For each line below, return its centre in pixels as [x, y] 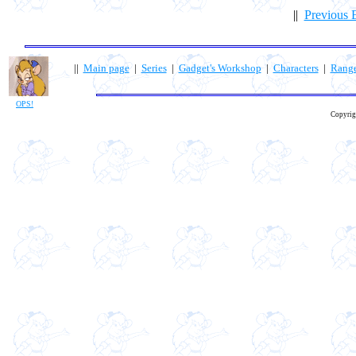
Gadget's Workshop [220, 68]
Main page [106, 68]
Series [154, 68]
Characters [296, 68]
